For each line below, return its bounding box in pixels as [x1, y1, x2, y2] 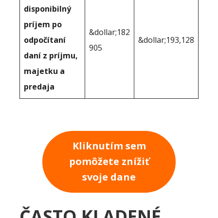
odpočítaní [24, 34, 66, 45]
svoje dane [82, 170, 136, 184]
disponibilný [24, 3, 71, 14]
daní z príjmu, [24, 50, 78, 61]
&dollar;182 [89, 26, 130, 37]
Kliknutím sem [72, 139, 146, 153]
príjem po [24, 18, 62, 30]
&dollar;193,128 [138, 34, 194, 45]
